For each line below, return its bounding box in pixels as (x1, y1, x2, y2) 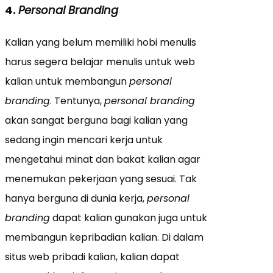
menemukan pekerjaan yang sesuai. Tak (5, 172, 197, 186)
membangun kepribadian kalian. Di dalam (5, 230, 204, 244)
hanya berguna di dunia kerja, (5, 191, 147, 205)
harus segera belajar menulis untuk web (5, 55, 195, 69)
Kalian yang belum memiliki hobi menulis (5, 35, 196, 49)
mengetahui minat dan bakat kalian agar (5, 152, 200, 166)
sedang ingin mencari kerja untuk (5, 133, 163, 147)
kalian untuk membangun (5, 74, 129, 88)
